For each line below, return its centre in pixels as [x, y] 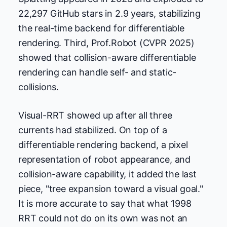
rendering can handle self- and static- [98, 72]
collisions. [39, 87]
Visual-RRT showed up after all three [95, 115]
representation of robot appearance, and [104, 159]
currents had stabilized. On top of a [93, 130]
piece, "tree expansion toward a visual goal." [111, 188]
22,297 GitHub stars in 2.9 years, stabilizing [109, 13]
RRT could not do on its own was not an [103, 218]
